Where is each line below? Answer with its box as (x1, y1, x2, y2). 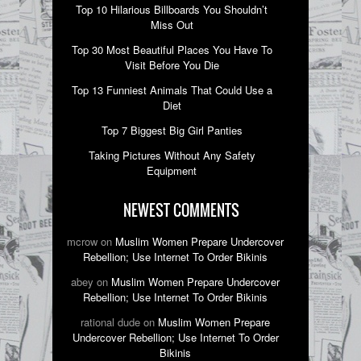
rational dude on (81, 313, 159, 330)
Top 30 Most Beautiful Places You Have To (71, 41, 272, 57)
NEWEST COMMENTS (123, 199, 239, 221)
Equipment (147, 162, 197, 178)
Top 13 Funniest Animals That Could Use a (71, 81, 272, 98)
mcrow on (67, 233, 116, 249)
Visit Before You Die (124, 56, 219, 73)
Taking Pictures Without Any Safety (88, 147, 255, 163)
